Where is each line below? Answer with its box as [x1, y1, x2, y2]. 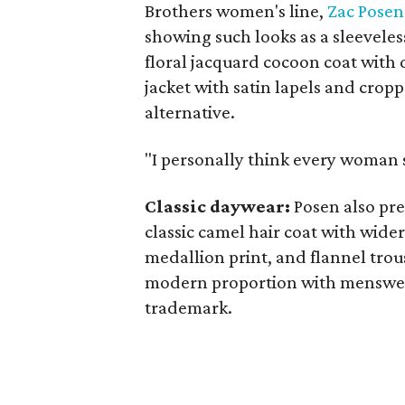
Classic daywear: [145, 195, 295, 217]
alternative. [145, 101, 236, 123]
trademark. [145, 297, 233, 318]
